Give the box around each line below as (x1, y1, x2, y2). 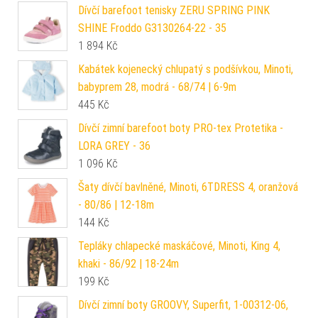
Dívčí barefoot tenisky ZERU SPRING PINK (78, 4, 270, 18)
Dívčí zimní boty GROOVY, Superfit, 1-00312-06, (78, 298, 288, 312)
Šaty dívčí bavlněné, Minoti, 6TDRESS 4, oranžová (78, 180, 298, 194)
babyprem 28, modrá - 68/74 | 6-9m (78, 80, 236, 94)
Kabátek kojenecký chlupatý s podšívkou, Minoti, (78, 62, 293, 77)
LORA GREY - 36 (78, 139, 150, 153)
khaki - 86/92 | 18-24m (78, 257, 179, 271)
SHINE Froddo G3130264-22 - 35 (78, 21, 226, 35)
